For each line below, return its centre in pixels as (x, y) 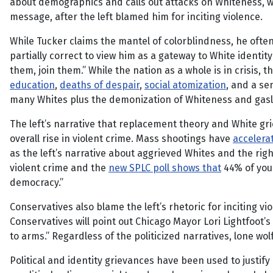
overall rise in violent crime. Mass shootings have (121, 139)
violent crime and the (59, 168)
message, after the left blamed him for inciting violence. (136, 17)
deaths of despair (100, 85)
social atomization (185, 85)
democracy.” (37, 183)
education (32, 85)
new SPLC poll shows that (165, 168)
